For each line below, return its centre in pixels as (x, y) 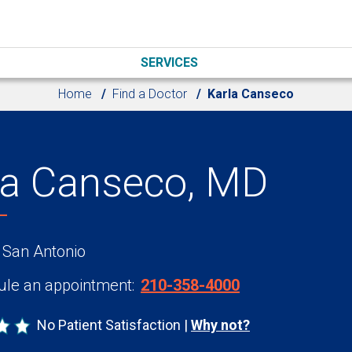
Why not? (220, 324)
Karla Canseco (251, 93)
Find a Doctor (150, 93)
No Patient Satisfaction (109, 324)
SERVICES (170, 62)
